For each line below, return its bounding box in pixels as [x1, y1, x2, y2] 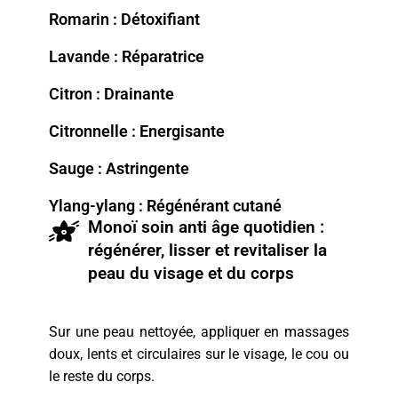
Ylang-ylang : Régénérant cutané [49, 196, 282, 216]
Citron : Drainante [49, 84, 174, 104]
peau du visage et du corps [87, 263, 294, 284]
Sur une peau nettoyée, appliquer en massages [49, 323, 349, 341]
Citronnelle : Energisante [49, 122, 225, 141]
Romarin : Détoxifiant [49, 10, 200, 29]
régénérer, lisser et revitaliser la [87, 240, 327, 261]
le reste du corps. [49, 368, 155, 386]
